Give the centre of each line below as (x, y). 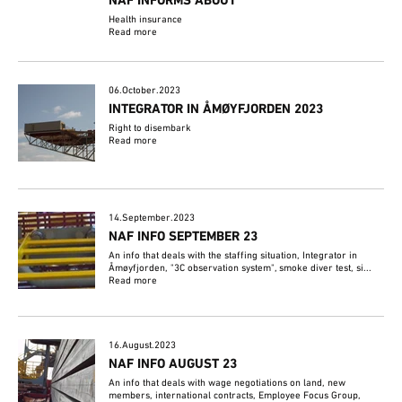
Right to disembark (150, 128)
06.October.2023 (145, 90)
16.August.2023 (143, 345)
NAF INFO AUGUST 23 (173, 364)
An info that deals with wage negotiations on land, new (227, 383)
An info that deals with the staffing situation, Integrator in (233, 255)
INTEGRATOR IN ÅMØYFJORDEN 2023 (216, 109)
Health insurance (146, 19)
